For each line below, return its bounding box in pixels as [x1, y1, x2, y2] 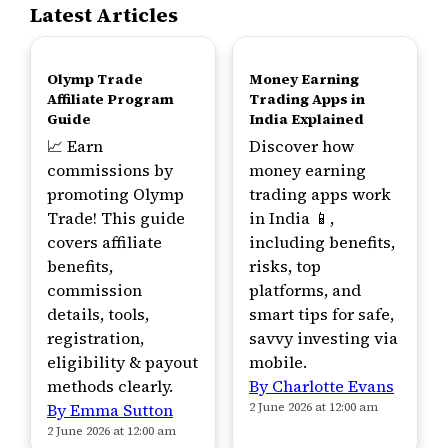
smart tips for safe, [249, 303, 394, 325]
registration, [47, 327, 144, 349]
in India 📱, [249, 207, 334, 229]
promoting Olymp [47, 183, 184, 205]
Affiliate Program [47, 89, 174, 109]
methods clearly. [47, 375, 173, 397]
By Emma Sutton [47, 399, 173, 421]
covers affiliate [47, 231, 162, 253]
